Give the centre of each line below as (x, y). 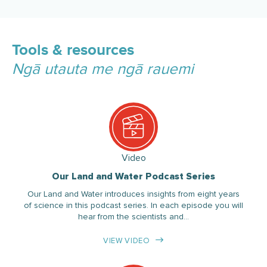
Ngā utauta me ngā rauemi (103, 69)
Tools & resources (73, 50)
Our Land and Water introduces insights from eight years (133, 194)
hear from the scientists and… (133, 216)
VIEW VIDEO (127, 240)
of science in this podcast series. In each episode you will (133, 205)
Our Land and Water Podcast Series (133, 176)
